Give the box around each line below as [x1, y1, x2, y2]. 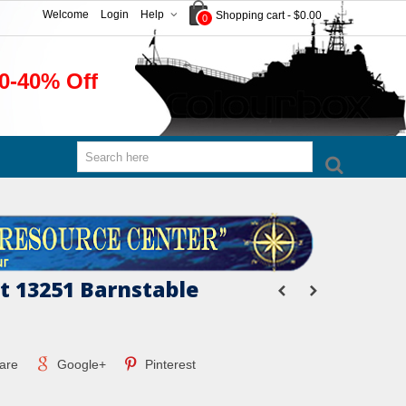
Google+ [53, 357, 106, 372]
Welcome [43, 8, 89, 21]
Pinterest [141, 357, 197, 372]
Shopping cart [216, 8, 285, 22]
